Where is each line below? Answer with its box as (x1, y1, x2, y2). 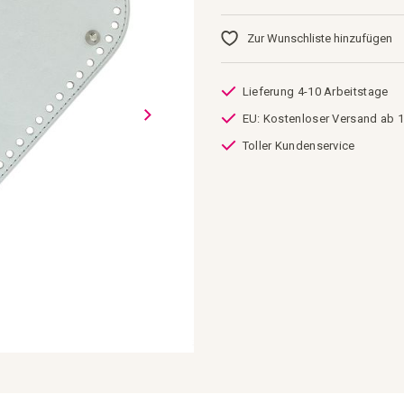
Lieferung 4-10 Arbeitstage (242, 85, 389, 98)
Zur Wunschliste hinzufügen (246, 32, 392, 45)
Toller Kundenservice (242, 139, 355, 152)
